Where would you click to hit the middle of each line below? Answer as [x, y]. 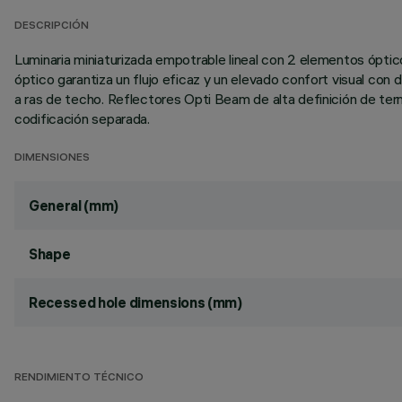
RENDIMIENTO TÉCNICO [79, 378]
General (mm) [74, 205]
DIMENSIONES [52, 158]
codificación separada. [82, 118]
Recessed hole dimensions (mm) [135, 302]
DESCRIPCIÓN [52, 26]
